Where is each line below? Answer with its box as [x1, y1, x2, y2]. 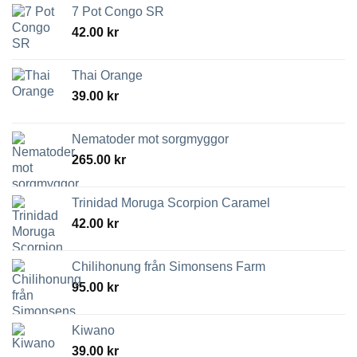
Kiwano [72, 324, 115, 338]
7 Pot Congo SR [72, 5, 164, 19]
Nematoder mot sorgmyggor [72, 132, 229, 147]
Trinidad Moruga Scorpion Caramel [72, 196, 270, 210]
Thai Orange [72, 69, 143, 83]
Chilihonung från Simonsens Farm [72, 260, 265, 274]
